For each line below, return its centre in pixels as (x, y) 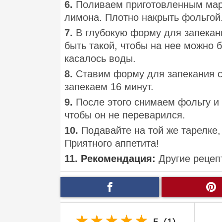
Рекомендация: (118, 159)
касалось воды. (100, 59)
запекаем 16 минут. (109, 87)
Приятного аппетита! (112, 143)
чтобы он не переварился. (125, 115)
